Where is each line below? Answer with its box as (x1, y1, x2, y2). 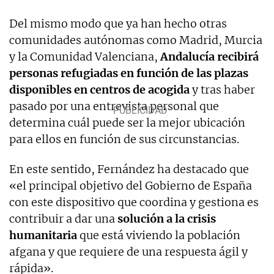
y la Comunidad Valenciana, (9, 49, 160, 64)
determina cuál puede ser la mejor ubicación (9, 115, 245, 130)
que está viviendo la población (77, 228, 240, 242)
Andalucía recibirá (160, 49, 259, 64)
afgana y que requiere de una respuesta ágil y (9, 244, 248, 259)
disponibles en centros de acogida (9, 82, 190, 97)
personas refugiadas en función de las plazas (9, 65, 248, 80)
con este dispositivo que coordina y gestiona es (9, 194, 259, 209)
